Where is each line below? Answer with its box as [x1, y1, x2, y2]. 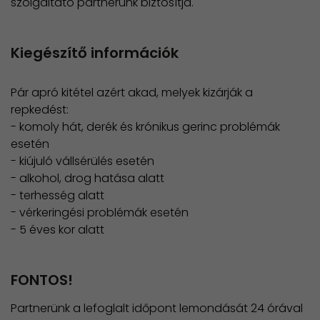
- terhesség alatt [11, 187, 104, 204]
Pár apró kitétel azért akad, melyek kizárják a [11, 84, 253, 101]
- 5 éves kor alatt [11, 221, 104, 239]
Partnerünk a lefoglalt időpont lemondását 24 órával [11, 300, 303, 317]
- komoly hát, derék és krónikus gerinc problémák [11, 119, 280, 136]
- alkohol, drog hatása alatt [11, 170, 164, 187]
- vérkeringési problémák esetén [11, 204, 189, 221]
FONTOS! [11, 270, 73, 291]
